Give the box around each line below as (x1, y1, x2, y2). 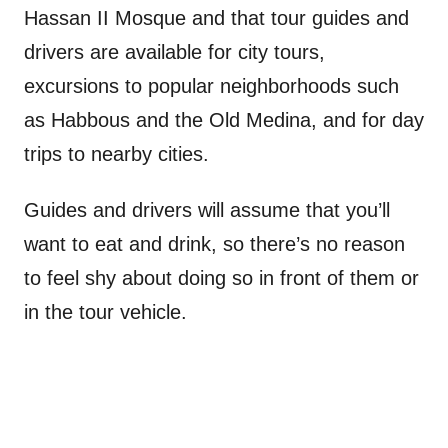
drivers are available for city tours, (24, 41, 325, 64)
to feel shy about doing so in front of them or (24, 267, 419, 290)
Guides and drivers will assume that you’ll (24, 199, 390, 222)
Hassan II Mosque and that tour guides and (24, 7, 409, 30)
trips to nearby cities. (24, 143, 209, 166)
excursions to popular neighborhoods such (24, 75, 399, 98)
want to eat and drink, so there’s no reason (24, 233, 405, 256)
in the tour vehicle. (24, 301, 187, 324)
